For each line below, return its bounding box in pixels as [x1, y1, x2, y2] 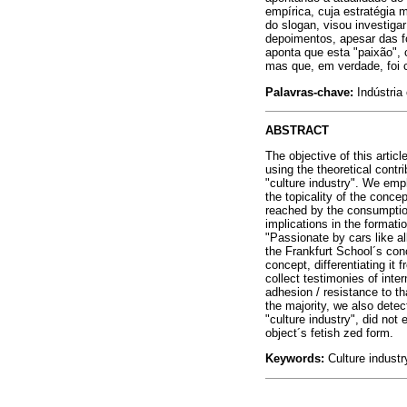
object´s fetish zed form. [265, 326, 393, 341]
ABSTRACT [265, 123, 329, 137]
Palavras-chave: [265, 84, 353, 99]
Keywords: [265, 352, 324, 366]
